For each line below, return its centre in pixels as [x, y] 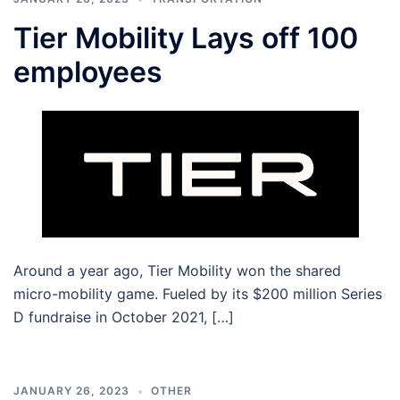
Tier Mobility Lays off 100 [186, 38]
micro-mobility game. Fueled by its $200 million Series [198, 294]
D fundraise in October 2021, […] [124, 317]
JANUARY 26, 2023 [71, 391]
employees [88, 72]
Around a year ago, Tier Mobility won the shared [177, 271]
